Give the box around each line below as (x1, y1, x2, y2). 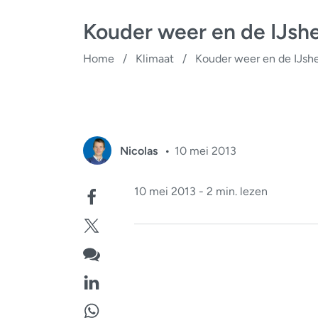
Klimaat (136, 52, 174, 65)
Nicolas (120, 143, 160, 158)
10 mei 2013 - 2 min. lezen (134, 185, 268, 198)
